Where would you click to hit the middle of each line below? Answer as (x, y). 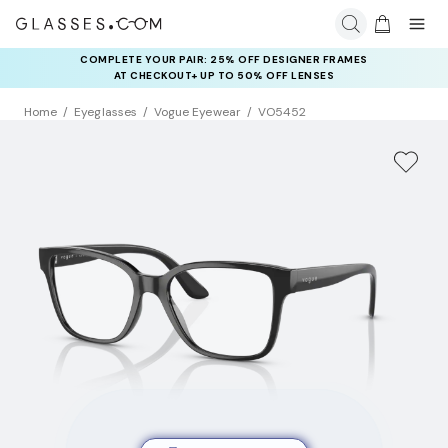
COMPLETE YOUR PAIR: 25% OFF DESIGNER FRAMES (224, 59)
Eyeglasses (105, 112)
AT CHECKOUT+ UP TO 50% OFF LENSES (224, 75)
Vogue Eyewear (197, 112)
